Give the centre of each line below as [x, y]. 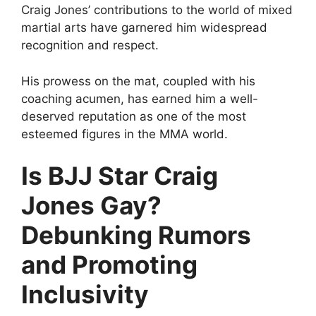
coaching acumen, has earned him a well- [140, 98]
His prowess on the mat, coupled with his [138, 81]
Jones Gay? [91, 206]
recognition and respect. [90, 45]
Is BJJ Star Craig [120, 176]
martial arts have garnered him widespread [144, 28]
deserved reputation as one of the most [134, 116]
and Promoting [109, 265]
